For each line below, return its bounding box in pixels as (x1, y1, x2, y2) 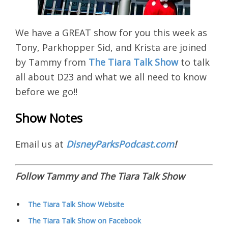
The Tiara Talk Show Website (28, 199, 124, 210)
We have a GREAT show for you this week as (15, 26, 207, 39)
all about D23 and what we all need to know (15, 71, 207, 83)
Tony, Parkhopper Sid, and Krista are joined (15, 41, 207, 54)
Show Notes (15, 109, 82, 127)
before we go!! (15, 85, 77, 98)
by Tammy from (15, 56, 89, 69)
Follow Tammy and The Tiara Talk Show (15, 170, 185, 183)
